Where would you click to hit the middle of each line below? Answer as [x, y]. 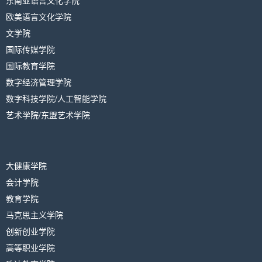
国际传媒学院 [30, 49]
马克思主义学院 [35, 214]
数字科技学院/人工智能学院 [56, 98]
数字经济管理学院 [39, 82]
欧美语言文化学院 [39, 16]
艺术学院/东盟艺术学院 [48, 114]
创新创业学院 [30, 231]
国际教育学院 [30, 65]
